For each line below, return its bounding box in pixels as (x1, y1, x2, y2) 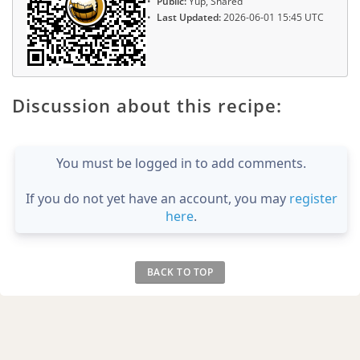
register (288, 189, 337, 207)
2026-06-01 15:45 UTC (221, 10, 324, 25)
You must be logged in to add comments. (56, 153, 306, 172)
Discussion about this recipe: (12, 92, 282, 117)
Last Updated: (157, 10, 221, 25)
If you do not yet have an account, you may (25, 189, 289, 207)
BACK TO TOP (146, 264, 214, 279)
